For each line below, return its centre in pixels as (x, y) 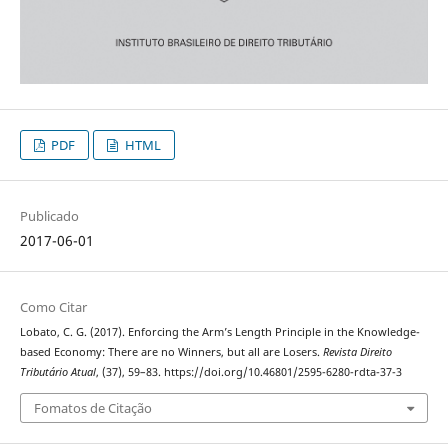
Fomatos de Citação (92, 407)
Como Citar (53, 307)
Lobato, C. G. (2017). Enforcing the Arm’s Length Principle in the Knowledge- (219, 332)
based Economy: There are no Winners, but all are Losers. (171, 352)
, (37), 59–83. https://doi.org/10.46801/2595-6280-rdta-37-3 (248, 372)
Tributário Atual (57, 372)
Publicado (49, 216)
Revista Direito (357, 352)
